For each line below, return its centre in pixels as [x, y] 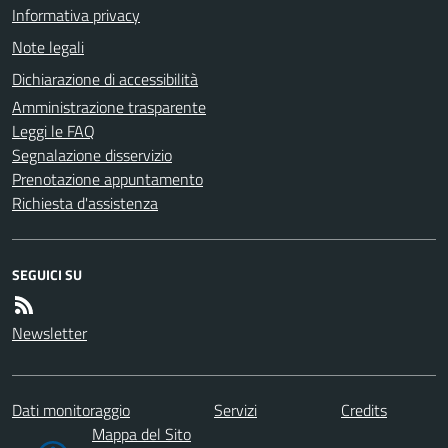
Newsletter [49, 332]
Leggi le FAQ [53, 130]
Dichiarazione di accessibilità [105, 78]
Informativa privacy [76, 14]
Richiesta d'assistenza [85, 202]
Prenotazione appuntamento [107, 178]
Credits [364, 409]
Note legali [48, 46]
